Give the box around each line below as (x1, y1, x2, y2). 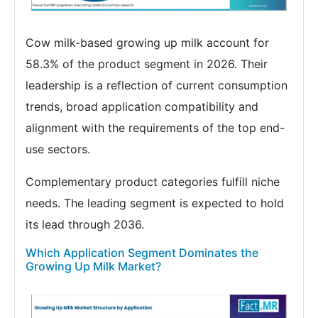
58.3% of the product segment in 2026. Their (26, 57, 268, 72)
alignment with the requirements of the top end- (26, 121, 285, 136)
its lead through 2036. (26, 217, 144, 232)
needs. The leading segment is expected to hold (26, 196, 284, 211)
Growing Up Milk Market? (26, 259, 161, 274)
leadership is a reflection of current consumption (26, 78, 287, 93)
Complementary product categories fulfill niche (26, 175, 280, 190)
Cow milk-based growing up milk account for (26, 35, 269, 50)
